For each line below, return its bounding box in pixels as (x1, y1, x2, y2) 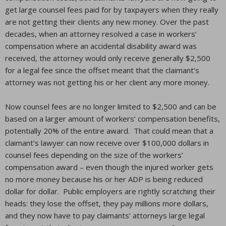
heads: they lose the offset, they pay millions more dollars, (5, 198, 208, 208)
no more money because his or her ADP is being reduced (5, 174, 203, 184)
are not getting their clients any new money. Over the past (5, 17, 209, 27)
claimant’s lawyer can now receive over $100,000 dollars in (5, 138, 209, 148)
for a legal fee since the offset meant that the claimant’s (5, 65, 199, 75)
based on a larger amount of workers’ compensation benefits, (5, 114, 220, 124)
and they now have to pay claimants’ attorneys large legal (5, 210, 205, 220)
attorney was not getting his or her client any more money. (5, 77, 209, 87)
